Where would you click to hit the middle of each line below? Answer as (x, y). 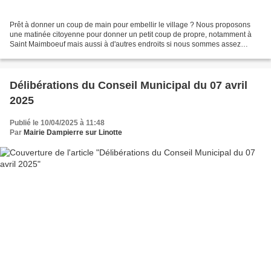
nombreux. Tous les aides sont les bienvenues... (88, 54)
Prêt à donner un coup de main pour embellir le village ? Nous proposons (130, 25)
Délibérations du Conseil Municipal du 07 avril (129, 86)
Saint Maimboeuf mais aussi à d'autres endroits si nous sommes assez (125, 44)
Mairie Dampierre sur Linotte (73, 133)
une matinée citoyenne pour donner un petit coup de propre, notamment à (131, 35)
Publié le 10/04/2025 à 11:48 (57, 123)
